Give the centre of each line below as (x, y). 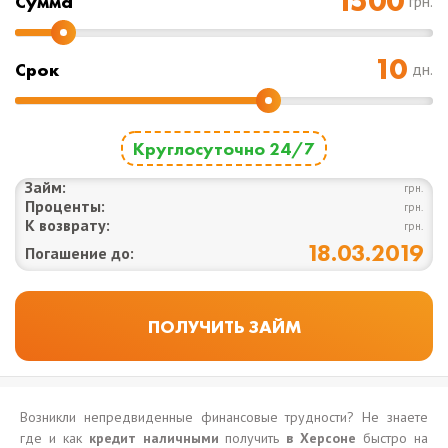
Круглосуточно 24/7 (224, 148)
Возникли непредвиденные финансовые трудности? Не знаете (224, 417)
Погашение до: (79, 253)
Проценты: (65, 206)
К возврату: (67, 225)
